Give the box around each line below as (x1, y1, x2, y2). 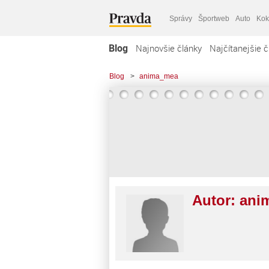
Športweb (198, 14, 229, 23)
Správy (169, 14, 192, 23)
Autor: (192, 192, 240, 208)
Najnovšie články (136, 42, 202, 54)
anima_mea (139, 72, 178, 80)
